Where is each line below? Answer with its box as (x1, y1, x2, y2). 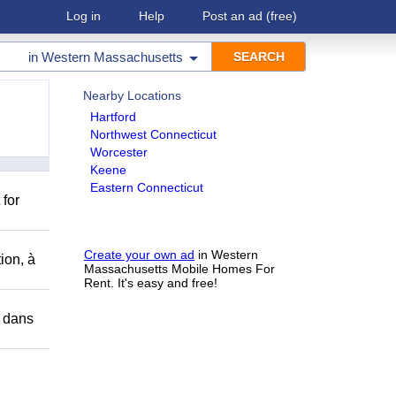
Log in (66, 9, 101, 23)
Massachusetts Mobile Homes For (84, 262, 275, 276)
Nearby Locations (83, 88, 181, 103)
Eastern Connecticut (90, 180, 203, 194)
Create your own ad (84, 247, 194, 262)
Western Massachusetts (42, 49, 183, 65)
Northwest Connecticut (90, 127, 217, 141)
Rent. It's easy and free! (84, 276, 217, 290)
